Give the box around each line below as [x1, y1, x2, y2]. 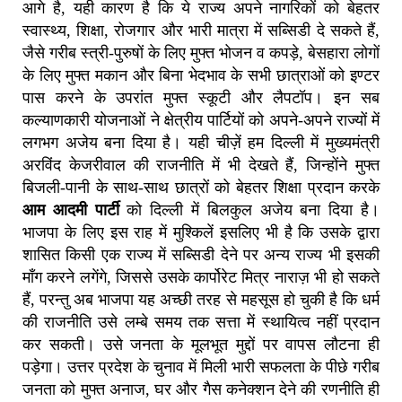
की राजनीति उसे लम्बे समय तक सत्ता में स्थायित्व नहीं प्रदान [22, 312, 380, 331]
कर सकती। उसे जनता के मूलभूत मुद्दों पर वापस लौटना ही [22, 335, 380, 354]
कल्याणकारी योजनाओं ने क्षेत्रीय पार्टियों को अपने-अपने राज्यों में [22, 110, 380, 129]
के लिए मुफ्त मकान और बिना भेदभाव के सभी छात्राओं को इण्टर [22, 66, 380, 84]
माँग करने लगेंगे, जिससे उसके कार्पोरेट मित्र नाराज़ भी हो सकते [22, 267, 380, 286]
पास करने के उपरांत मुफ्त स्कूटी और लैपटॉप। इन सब [22, 88, 380, 107]
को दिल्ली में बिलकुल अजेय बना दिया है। [118, 200, 380, 219]
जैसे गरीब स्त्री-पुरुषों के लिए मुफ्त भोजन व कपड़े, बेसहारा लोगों [22, 43, 380, 62]
